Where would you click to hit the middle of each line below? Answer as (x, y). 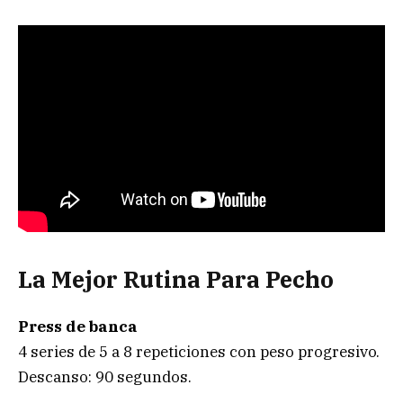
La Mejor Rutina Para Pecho (176, 279)
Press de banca (78, 327)
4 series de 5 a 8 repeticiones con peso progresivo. (199, 352)
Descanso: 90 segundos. (105, 377)
